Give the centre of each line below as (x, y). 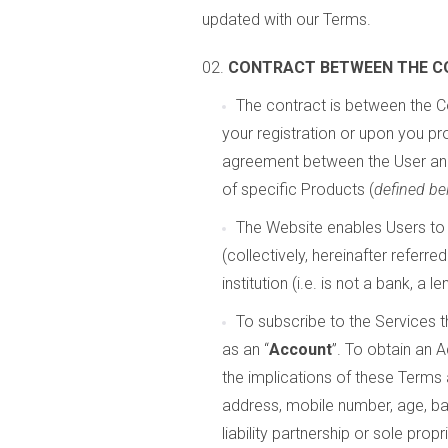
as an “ (245, 349)
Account (300, 349)
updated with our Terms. (286, 19)
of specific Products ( (298, 189)
